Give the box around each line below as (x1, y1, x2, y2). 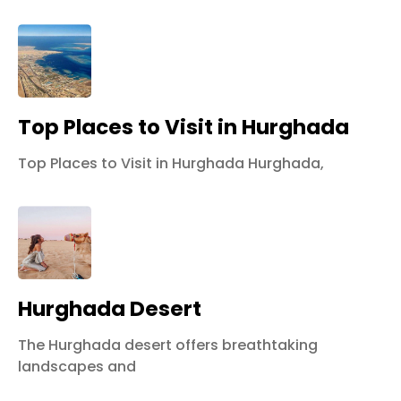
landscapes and (18, 355, 136, 377)
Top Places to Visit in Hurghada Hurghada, (18, 152, 324, 174)
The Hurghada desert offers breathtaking (18, 334, 318, 355)
